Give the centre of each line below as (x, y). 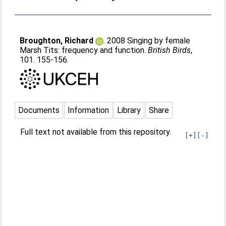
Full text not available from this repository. (96, 132)
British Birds (169, 50)
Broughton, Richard (57, 41)
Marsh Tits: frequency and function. (84, 50)
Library (129, 110)
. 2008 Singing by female (147, 41)
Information (89, 110)
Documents (39, 110)
